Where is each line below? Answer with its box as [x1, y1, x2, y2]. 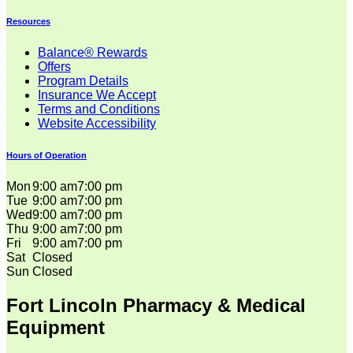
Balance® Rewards [38, 46, 147, 60]
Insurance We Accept [38, 88, 156, 102]
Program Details [38, 74, 128, 88]
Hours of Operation [6, 150, 87, 161]
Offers [38, 60, 71, 74]
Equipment [6, 317, 105, 339]
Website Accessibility [38, 117, 156, 131]
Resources [6, 17, 50, 27]
